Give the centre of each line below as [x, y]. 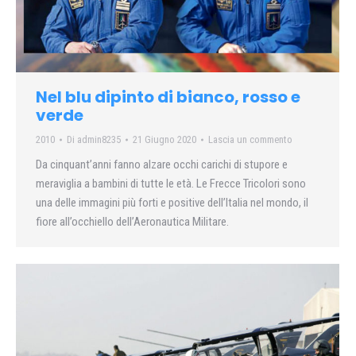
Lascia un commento [250, 140]
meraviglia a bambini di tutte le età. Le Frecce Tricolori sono [171, 184]
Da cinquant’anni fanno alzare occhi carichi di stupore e [162, 165]
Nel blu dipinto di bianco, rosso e [168, 97]
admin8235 [99, 140]
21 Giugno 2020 [164, 140]
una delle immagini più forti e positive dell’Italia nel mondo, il [172, 203]
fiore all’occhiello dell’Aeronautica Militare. [132, 222]
